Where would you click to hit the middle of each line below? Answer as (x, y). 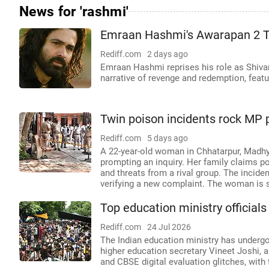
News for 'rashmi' (74, 11)
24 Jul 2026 (169, 227)
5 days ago (168, 138)
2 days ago (168, 54)
